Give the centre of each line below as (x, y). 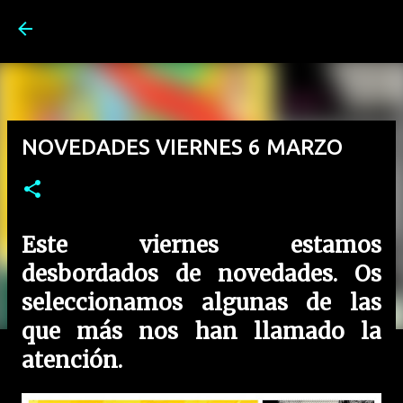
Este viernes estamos (201, 245)
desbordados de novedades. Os (201, 274)
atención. (72, 360)
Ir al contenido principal (252, 22)
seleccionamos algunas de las (201, 303)
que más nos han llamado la (201, 331)
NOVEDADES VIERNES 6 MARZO (182, 147)
